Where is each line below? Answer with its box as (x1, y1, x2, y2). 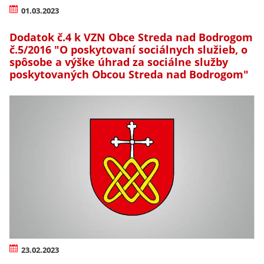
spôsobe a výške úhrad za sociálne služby (9, 54, 228, 69)
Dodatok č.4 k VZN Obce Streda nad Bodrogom (9, 29, 253, 44)
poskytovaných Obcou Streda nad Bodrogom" (9, 67, 249, 81)
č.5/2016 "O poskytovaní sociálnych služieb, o (9, 42, 247, 57)
